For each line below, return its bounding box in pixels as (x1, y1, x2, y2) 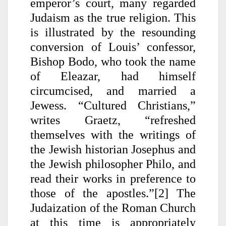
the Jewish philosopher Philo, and (30, 157, 196, 171)
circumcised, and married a (30, 84, 196, 97)
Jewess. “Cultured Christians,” (30, 98, 196, 112)
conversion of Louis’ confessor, (30, 40, 196, 53)
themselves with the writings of (30, 128, 196, 141)
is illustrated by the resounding (30, 25, 196, 39)
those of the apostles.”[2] (30, 186, 168, 200)
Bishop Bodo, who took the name (30, 54, 196, 68)
